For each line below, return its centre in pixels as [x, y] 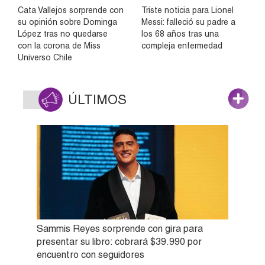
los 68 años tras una [180, 34]
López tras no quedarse [63, 34]
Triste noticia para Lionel [188, 10]
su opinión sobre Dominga [67, 22]
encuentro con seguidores [91, 255]
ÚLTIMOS [97, 100]
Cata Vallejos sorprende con [71, 10]
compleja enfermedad [182, 46]
